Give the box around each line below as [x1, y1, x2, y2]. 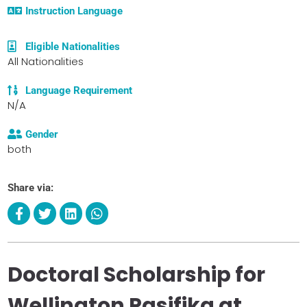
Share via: [8, 181, 53, 194]
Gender [25, 127, 59, 140]
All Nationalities [8, 53, 84, 69]
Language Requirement [25, 84, 133, 97]
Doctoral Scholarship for [8, 260, 265, 289]
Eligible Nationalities [25, 40, 121, 53]
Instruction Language [25, 4, 123, 17]
